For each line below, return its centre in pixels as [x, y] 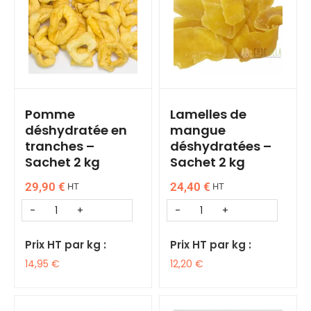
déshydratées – [221, 146]
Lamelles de [208, 114]
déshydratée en [76, 130]
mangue [198, 130]
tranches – [60, 146]
